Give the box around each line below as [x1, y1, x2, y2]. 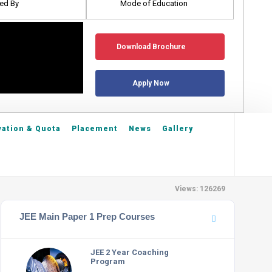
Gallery [162, 124, 193, 133]
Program [90, 257, 126, 266]
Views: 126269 [175, 185, 225, 193]
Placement [72, 124, 118, 133]
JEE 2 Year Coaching [90, 248, 169, 257]
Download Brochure [116, 42, 186, 52]
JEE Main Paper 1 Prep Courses [19, 211, 155, 222]
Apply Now [132, 79, 170, 88]
